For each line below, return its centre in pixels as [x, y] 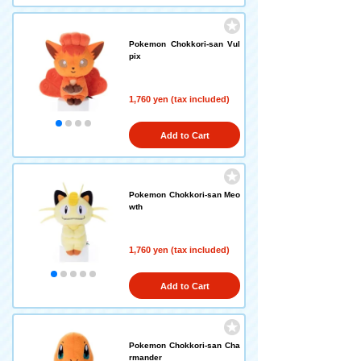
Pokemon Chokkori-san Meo [185, 195]
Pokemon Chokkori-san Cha [185, 345]
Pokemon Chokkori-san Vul [185, 44]
